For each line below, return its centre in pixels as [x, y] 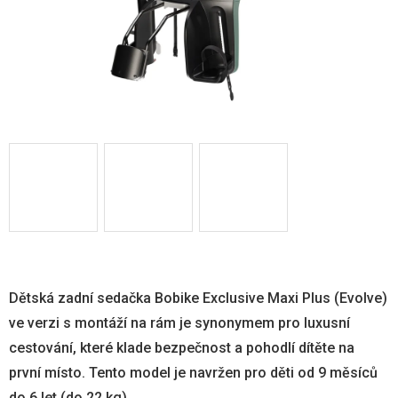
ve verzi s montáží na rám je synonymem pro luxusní [179, 322]
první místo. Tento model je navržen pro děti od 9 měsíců [193, 372]
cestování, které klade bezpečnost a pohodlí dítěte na [182, 347]
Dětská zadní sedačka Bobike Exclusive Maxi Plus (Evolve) [198, 298]
